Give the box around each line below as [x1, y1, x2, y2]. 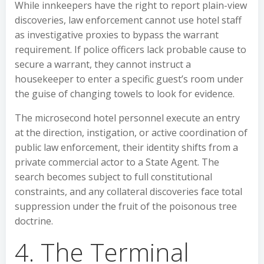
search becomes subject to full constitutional [15, 170, 212, 183]
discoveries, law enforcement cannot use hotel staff [15, 14, 242, 27]
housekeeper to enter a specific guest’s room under [15, 72, 243, 85]
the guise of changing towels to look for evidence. [15, 87, 235, 100]
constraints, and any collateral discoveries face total [15, 185, 242, 198]
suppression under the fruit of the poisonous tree [15, 200, 237, 213]
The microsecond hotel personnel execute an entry [15, 111, 240, 124]
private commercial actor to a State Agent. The [15, 156, 219, 169]
